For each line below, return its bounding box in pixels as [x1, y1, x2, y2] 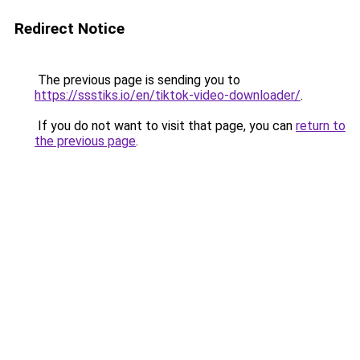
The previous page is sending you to [35, 72, 240, 88]
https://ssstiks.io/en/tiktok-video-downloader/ [35, 88, 301, 103]
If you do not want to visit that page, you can [35, 118, 296, 133]
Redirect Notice [14, 19, 125, 38]
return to [296, 118, 346, 133]
